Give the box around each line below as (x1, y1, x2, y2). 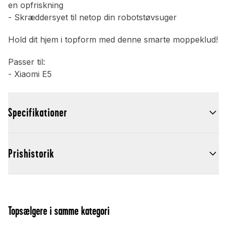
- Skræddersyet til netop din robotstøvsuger (8, 12, 177, 23)
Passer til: (8, 57, 45, 67)
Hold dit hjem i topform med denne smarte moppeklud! (8, 34, 218, 45)
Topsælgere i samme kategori (8, 204, 109, 218)
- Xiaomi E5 (8, 69, 52, 80)
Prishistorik (8, 147, 54, 161)
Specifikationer (8, 106, 67, 120)
